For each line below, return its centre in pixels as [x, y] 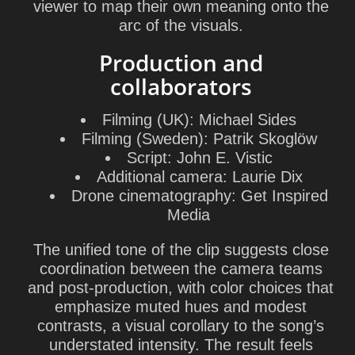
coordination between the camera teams [181, 269]
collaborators [181, 86]
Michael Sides [245, 120]
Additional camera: [162, 177]
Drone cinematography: [153, 196]
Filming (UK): [148, 120]
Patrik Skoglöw [263, 139]
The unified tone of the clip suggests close [181, 250]
